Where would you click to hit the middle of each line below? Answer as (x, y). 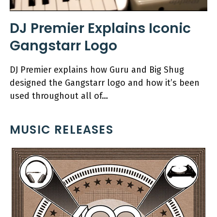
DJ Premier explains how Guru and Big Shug (97, 70)
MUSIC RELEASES (62, 130)
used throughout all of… (59, 96)
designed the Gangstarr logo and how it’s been (105, 83)
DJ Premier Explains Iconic (100, 29)
